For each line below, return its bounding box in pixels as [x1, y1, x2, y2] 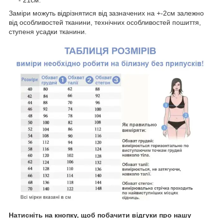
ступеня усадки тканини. [9, 27, 87, 36]
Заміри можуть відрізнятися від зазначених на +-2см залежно [9, 9, 204, 17]
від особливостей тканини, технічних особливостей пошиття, [9, 18, 201, 26]
